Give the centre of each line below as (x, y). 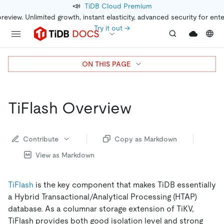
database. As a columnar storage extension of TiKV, (101, 208)
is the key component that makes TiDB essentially (125, 184)
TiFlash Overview (70, 108)
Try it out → (112, 28)
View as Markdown (65, 155)
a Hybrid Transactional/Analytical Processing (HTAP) (102, 196)
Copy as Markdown (146, 139)
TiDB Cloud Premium (118, 6)
